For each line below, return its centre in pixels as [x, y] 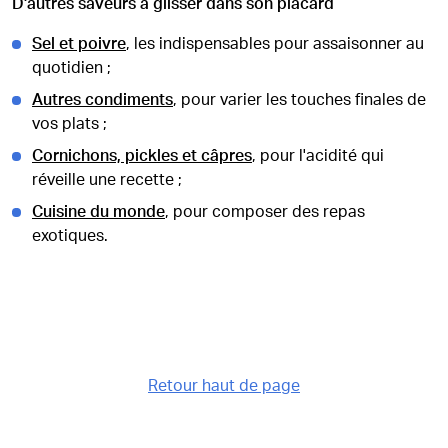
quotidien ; [71, 68]
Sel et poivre [79, 44]
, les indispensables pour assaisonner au [275, 44]
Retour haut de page [224, 386]
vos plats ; [69, 124]
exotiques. [70, 236]
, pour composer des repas [265, 212]
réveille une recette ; [107, 180]
